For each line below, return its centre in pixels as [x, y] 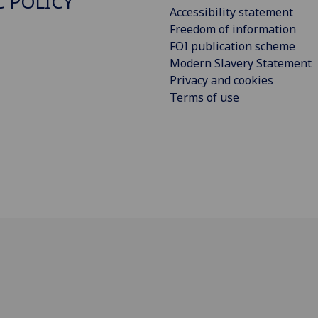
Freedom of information [233, 29]
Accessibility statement [231, 12]
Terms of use [204, 98]
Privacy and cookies [221, 81]
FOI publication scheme [232, 46]
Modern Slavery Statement [241, 64]
